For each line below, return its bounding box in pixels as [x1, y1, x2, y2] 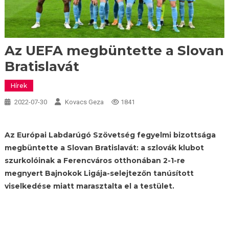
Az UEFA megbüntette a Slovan [4, 42, 224, 59]
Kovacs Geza [64, 98, 104, 106]
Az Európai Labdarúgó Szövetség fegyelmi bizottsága [4, 130, 216, 140]
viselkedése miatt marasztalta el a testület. [4, 181, 174, 191]
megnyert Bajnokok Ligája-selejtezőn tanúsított [4, 169, 194, 178]
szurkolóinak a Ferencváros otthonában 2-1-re [4, 156, 185, 166]
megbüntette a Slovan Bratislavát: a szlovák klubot [4, 143, 204, 153]
